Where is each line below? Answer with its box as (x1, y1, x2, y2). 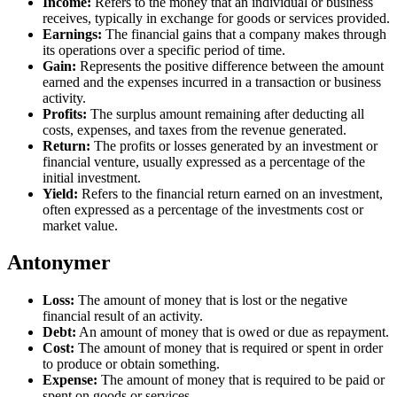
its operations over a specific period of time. (43, 42, 285, 58)
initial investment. (43, 169, 141, 185)
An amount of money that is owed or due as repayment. (76, 324, 389, 340)
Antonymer (7, 251, 111, 275)
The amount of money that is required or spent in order (74, 340, 383, 356)
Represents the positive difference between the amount (76, 58, 384, 74)
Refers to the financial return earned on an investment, (78, 185, 383, 201)
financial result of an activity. (43, 308, 203, 324)
